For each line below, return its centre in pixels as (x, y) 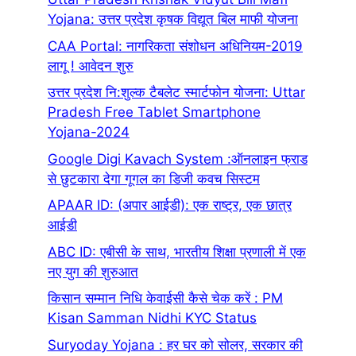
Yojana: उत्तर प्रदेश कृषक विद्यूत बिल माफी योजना (173, 19)
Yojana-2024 (89, 132)
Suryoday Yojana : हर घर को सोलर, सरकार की (175, 344)
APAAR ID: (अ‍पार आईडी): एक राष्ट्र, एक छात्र (170, 205)
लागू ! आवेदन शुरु (91, 66)
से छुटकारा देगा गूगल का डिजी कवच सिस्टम (154, 178)
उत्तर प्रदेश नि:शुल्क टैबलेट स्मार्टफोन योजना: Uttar (176, 93)
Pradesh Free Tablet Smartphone (154, 112)
